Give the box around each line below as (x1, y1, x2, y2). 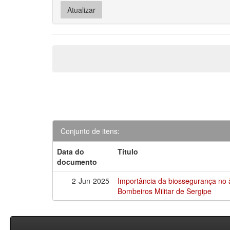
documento (57, 156, 98, 167)
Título (118, 146, 139, 157)
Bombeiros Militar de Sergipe (118, 185, 212, 196)
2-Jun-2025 (72, 175, 110, 186)
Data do (57, 146, 85, 157)
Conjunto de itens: (61, 125, 120, 136)
